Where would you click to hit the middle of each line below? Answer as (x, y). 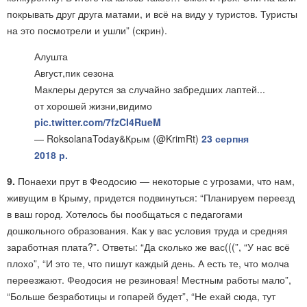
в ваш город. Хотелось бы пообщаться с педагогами (125, 214)
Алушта (51, 56)
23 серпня (225, 138)
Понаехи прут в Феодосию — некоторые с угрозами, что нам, (156, 181)
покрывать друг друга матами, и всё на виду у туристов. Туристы (152, 14)
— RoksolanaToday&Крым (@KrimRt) (118, 138)
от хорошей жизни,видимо (93, 106)
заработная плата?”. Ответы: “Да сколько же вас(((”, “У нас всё (148, 247)
